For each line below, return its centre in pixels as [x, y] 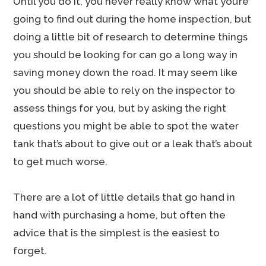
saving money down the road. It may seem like [126, 72]
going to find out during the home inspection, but [132, 19]
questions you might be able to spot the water [126, 126]
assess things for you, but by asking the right [120, 108]
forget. [30, 251]
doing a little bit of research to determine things [131, 37]
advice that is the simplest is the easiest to [117, 233]
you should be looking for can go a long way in [126, 55]
